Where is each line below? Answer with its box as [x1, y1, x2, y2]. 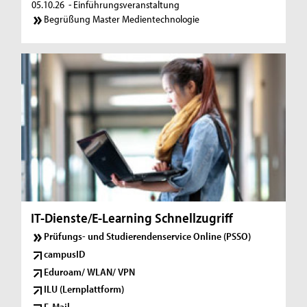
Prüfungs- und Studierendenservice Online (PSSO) [44, 230, 251, 243]
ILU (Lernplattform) [44, 282, 125, 296]
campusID [44, 247, 86, 260]
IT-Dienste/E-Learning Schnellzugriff [31, 209, 234, 227]
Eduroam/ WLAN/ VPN [44, 265, 136, 278]
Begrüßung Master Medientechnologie [44, 12, 200, 26]
